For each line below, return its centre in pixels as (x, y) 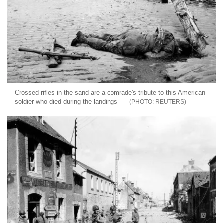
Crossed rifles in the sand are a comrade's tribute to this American (110, 93)
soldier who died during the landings (66, 102)
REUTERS (170, 102)
